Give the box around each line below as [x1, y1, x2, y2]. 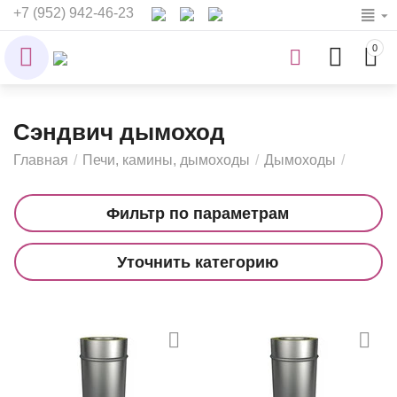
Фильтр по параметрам [105, 204, 289, 222]
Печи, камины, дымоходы [82, 152, 251, 167]
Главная [13, 152, 69, 167]
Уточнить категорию [116, 253, 278, 271]
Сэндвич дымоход [13, 119, 225, 145]
